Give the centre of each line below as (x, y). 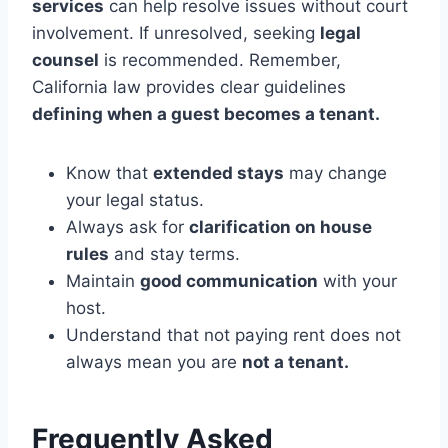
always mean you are (154, 362)
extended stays (218, 173)
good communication (229, 281)
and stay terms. (174, 254)
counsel (65, 60)
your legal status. (135, 200)
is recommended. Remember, (220, 60)
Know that (109, 173)
